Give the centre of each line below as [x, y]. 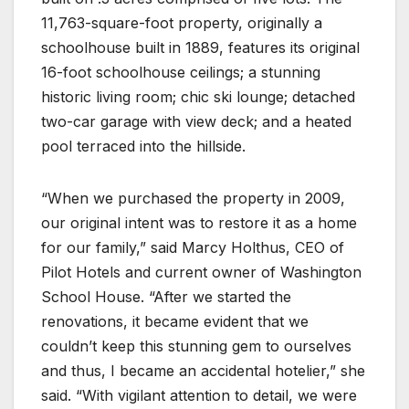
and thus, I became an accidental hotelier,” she [203, 370]
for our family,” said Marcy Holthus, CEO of [193, 247]
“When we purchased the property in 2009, [193, 198]
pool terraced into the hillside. [143, 146]
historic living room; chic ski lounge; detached [198, 96]
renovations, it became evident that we [175, 321]
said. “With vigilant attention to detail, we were [199, 395]
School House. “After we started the [166, 296]
